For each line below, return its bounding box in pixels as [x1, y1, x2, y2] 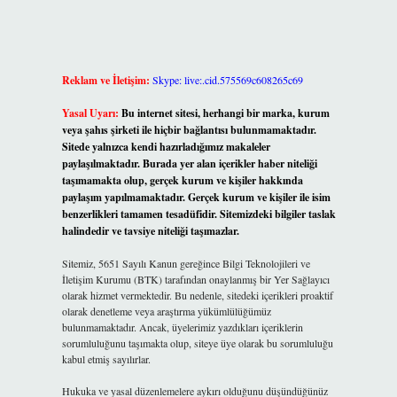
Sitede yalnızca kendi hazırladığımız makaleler [61, 139, 270, 154]
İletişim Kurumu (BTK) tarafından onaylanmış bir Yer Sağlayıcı [61, 272, 330, 286]
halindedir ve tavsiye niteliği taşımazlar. [61, 223, 239, 238]
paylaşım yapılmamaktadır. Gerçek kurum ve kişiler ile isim [61, 190, 331, 205]
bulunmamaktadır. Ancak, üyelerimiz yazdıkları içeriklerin [61, 320, 303, 334]
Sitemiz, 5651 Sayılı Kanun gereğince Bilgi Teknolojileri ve [61, 256, 310, 270]
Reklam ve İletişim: [61, 73, 150, 88]
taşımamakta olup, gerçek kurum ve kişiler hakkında [61, 173, 303, 188]
